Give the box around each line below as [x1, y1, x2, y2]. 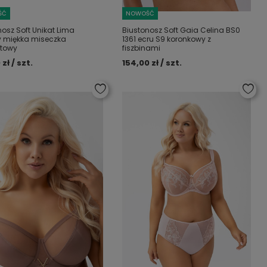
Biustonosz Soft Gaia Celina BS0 [122, 25, 241, 35]
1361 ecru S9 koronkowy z [122, 34, 212, 44]
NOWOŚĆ [126, 9, 155, 18]
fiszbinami [122, 43, 161, 53]
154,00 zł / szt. [122, 57, 182, 69]
